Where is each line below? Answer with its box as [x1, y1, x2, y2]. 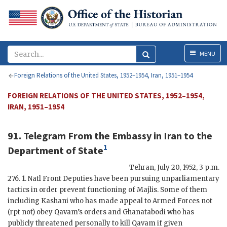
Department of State [8, 143, 103, 157]
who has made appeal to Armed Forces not [68, 196, 212, 205]
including [8, 196, 41, 205]
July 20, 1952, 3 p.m [157, 163, 218, 172]
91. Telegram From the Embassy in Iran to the [8, 129, 212, 142]
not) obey [20, 207, 54, 216]
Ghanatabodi [123, 207, 166, 216]
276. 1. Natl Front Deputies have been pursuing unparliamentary [8, 174, 219, 183]
